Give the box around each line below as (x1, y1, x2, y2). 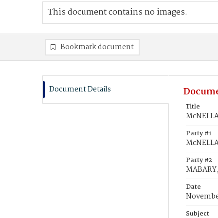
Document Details (49, 84, 111, 95)
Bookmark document (60, 41, 134, 53)
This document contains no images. (48, 6, 187, 19)
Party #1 (186, 128, 211, 139)
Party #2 (186, 155, 212, 165)
